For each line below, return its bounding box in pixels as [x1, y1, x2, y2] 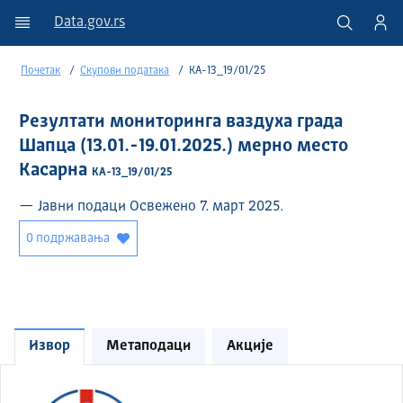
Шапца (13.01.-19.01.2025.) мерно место [19, 138, 349, 157]
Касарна [19, 162, 93, 181]
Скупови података [80, 66, 170, 77]
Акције [227, 339, 273, 354]
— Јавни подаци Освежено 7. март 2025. [19, 200, 284, 215]
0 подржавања [26, 232, 111, 246]
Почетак [21, 66, 61, 77]
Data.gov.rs [54, 15, 125, 30]
